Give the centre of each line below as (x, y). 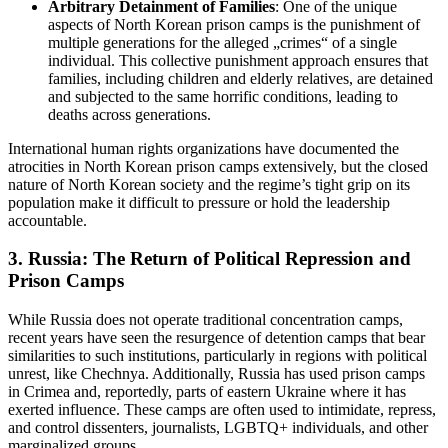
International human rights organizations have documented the (203, 148)
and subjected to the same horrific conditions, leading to (223, 96)
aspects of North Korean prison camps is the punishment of (234, 24)
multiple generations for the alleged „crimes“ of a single (222, 42)
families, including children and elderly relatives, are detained (240, 78)
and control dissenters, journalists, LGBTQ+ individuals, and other (218, 427)
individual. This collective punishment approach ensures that (238, 60)
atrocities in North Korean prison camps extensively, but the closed (218, 166)
